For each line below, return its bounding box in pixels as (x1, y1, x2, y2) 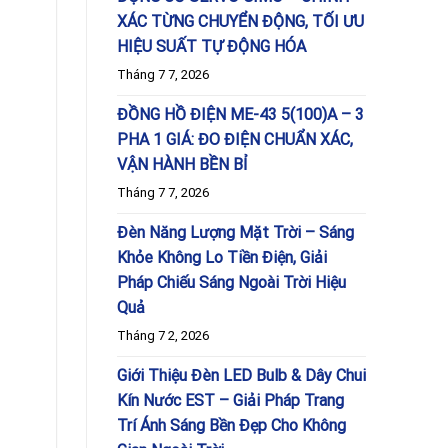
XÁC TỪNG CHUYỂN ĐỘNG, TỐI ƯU (117, 11, 364, 31)
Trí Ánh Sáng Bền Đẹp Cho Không (117, 415, 346, 435)
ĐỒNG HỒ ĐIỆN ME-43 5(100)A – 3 (117, 104, 364, 124)
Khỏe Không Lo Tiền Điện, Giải (117, 247, 327, 267)
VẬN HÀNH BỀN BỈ (117, 154, 247, 174)
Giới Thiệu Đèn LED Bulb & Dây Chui (117, 365, 366, 385)
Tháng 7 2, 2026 (117, 327, 209, 343)
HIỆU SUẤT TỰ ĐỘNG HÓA (117, 36, 306, 56)
